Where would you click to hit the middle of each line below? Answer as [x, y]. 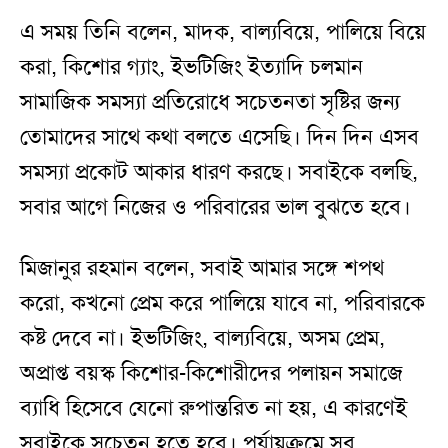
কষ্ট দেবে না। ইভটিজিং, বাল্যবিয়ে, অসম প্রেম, [202, 338]
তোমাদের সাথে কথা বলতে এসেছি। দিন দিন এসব [219, 137]
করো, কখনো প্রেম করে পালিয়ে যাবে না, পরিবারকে [222, 303]
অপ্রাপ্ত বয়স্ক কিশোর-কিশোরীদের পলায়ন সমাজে [211, 373]
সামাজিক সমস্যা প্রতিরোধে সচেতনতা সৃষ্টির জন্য [210, 102]
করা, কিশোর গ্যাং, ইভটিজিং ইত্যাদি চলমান [191, 67]
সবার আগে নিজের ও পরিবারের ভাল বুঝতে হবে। [218, 207]
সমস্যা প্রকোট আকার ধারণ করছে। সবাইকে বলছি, [219, 172]
